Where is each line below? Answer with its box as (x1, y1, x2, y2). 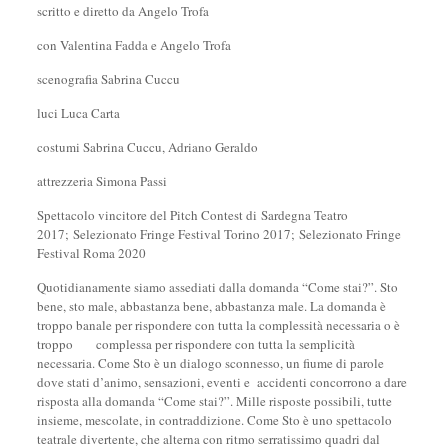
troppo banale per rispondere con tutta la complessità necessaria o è (36, 316, 400, 334)
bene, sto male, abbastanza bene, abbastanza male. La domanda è (36, 297, 386, 315)
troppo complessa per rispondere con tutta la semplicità (36, 335, 355, 353)
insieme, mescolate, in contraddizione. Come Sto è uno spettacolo (36, 411, 392, 429)
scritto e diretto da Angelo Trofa (36, 2, 209, 20)
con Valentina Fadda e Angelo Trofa (36, 36, 231, 54)
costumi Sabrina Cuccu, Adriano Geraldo (36, 138, 258, 156)
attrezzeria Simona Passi (36, 172, 167, 190)
